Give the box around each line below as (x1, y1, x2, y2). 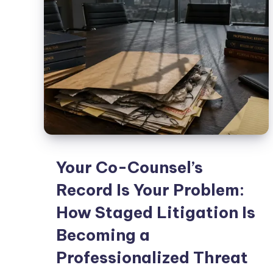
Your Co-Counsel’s (56, 157, 203, 178)
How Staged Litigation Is (56, 202, 255, 223)
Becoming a (56, 225, 150, 246)
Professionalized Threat (56, 247, 248, 268)
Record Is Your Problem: (56, 180, 244, 200)
